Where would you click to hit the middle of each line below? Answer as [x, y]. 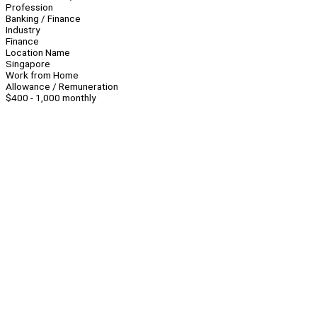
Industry [23, 30]
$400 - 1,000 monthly [51, 98]
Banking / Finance [43, 19]
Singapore [28, 64]
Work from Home [42, 75]
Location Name [38, 53]
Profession [29, 7]
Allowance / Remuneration [62, 87]
